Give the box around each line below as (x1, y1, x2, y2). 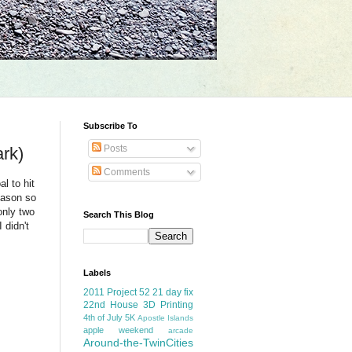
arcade (168, 326, 193, 335)
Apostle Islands (137, 313, 193, 322)
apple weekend (83, 325, 153, 335)
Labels (83, 268, 111, 277)
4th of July (83, 313, 123, 322)
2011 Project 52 (83, 287, 150, 298)
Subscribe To (83, 121, 137, 130)
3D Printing (143, 299, 193, 310)
